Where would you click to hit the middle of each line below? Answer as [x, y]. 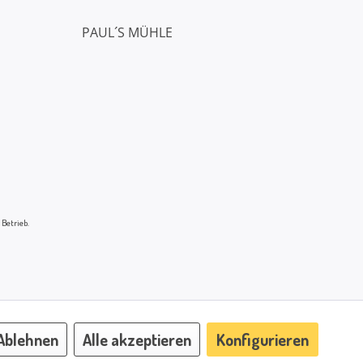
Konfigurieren [262, 339]
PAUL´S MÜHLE [127, 32]
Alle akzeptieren [137, 339]
